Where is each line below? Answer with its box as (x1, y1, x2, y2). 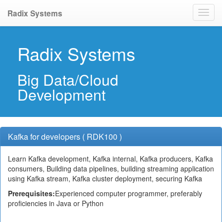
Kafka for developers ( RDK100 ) (8, 131, 122, 142)
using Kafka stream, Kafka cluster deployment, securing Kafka (8, 173, 202, 183)
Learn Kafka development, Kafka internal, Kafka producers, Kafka (8, 154, 213, 164)
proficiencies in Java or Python (8, 198, 104, 208)
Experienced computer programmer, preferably (55, 188, 202, 198)
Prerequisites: (8, 188, 55, 198)
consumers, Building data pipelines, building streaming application (8, 164, 214, 173)
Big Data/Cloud (17, 69, 118, 90)
